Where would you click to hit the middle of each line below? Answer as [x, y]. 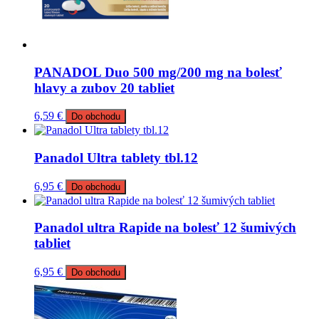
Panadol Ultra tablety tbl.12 [116, 158]
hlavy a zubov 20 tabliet [104, 88]
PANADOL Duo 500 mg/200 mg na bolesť [158, 72]
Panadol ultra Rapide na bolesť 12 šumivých [165, 228]
